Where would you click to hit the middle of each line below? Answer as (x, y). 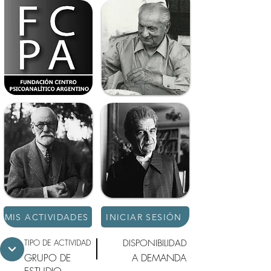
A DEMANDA (159, 258)
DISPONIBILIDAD (155, 243)
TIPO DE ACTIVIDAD (57, 243)
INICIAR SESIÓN (144, 217)
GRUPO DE (47, 258)
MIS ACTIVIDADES (47, 217)
